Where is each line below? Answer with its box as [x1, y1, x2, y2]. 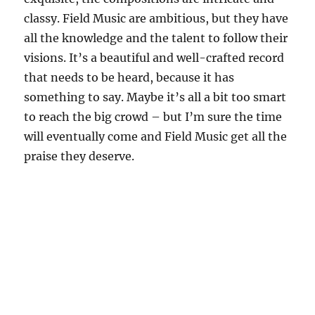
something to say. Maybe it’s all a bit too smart [24, 89, 287, 104]
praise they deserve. [24, 148, 135, 163]
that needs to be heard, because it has [24, 70, 235, 84]
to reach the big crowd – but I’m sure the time [24, 109, 283, 124]
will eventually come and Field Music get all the [24, 129, 288, 143]
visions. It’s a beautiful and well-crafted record [24, 50, 285, 65]
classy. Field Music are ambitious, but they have [24, 11, 289, 25]
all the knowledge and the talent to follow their [24, 30, 288, 45]
